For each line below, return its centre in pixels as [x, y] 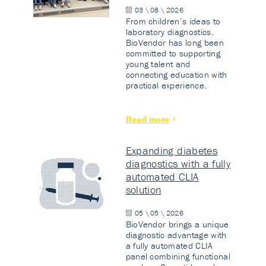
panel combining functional [178, 256]
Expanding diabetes [172, 151]
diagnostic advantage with [176, 235]
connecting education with [176, 75]
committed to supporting [173, 53]
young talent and [158, 64]
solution [143, 190]
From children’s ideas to [173, 21]
